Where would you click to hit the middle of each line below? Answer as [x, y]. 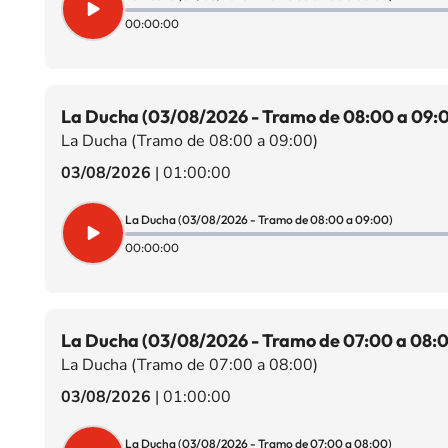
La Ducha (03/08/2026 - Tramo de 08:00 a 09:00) [258, 219]
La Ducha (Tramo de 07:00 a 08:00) [189, 365]
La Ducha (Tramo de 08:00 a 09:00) [189, 141]
